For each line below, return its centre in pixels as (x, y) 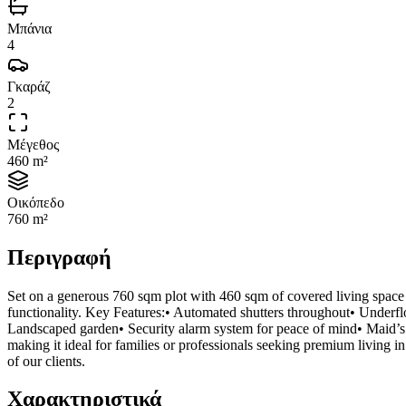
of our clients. (46, 361)
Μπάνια (29, 28)
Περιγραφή (59, 257)
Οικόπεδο (36, 202)
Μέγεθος (33, 144)
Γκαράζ (29, 86)
